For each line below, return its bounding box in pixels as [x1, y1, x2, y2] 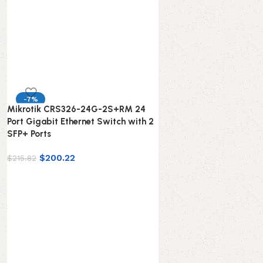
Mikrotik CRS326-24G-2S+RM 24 [7, 103, 146, 114]
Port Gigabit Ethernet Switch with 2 [7, 116, 154, 127]
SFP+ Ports [7, 128, 52, 139]
